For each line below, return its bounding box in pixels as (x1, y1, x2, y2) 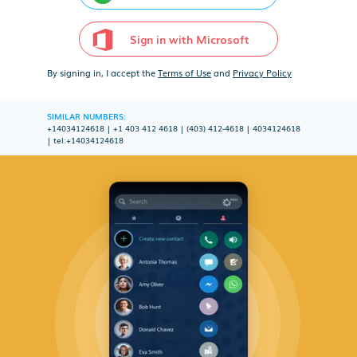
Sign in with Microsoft (130, 30, 249, 47)
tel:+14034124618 (53, 133, 124, 146)
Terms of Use (158, 66, 211, 79)
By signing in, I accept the (47, 66, 158, 79)
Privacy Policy (233, 66, 292, 79)
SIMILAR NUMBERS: (47, 109, 126, 122)
